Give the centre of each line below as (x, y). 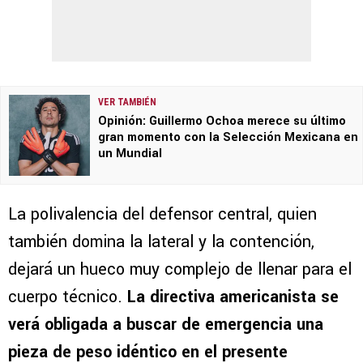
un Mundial (130, 153)
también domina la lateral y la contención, (161, 241)
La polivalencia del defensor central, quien (162, 214)
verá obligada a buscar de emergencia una (166, 324)
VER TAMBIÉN (127, 102)
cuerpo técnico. (65, 297)
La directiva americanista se (231, 297)
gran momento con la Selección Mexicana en (228, 137)
